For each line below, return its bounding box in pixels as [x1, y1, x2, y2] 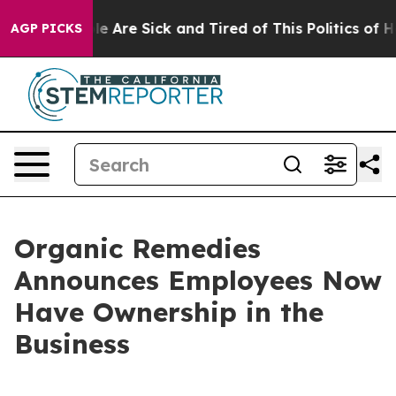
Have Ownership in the [14, 295, 324, 329]
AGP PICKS [11, 20, 82, 36]
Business [14, 327, 130, 361]
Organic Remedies [14, 232, 261, 265]
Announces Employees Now [14, 263, 382, 297]
